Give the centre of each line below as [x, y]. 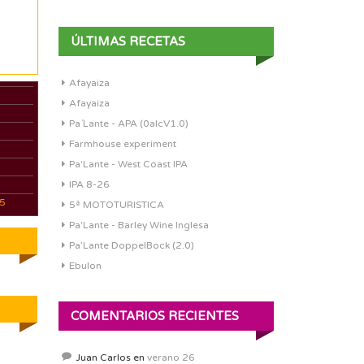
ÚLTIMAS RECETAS [128, 41]
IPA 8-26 [89, 184]
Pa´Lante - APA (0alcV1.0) [129, 123]
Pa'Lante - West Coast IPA [128, 164]
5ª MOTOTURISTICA [117, 205]
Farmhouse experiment [123, 144]
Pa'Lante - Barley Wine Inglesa [139, 225]
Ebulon [85, 266]
